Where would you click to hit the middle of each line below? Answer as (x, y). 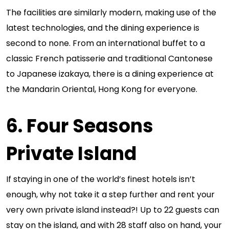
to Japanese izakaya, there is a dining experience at (110, 74)
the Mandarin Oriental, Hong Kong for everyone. (102, 89)
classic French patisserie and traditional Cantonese (109, 59)
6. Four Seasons (80, 126)
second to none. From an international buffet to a (106, 43)
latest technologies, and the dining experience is (103, 28)
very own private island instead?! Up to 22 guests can (113, 210)
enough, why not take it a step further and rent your (110, 194)
